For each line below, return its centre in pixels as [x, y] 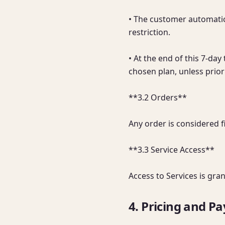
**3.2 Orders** [158, 97]
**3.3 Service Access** [172, 150]
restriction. [149, 32]
